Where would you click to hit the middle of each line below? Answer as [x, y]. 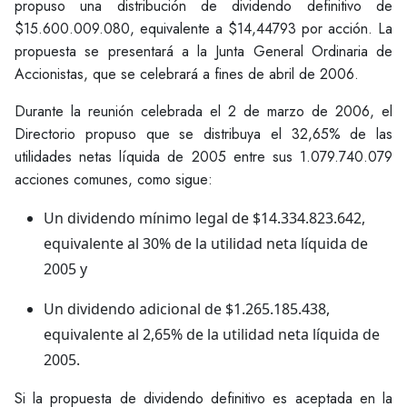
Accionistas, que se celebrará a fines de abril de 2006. [187, 74]
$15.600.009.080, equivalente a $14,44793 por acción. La [203, 29]
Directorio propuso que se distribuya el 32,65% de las [203, 134]
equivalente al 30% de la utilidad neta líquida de [206, 243]
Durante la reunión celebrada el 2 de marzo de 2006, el [203, 111]
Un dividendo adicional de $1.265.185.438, [187, 309]
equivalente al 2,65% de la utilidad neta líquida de [212, 334]
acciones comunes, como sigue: [114, 179]
